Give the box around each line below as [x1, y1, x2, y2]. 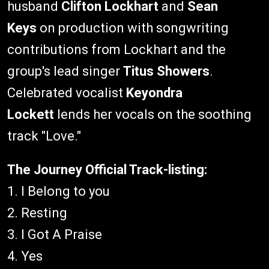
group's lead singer [7, 64, 123, 79]
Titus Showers [123, 64, 210, 79]
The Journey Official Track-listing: [7, 162, 207, 177]
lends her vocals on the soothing [54, 107, 252, 122]
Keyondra [126, 85, 183, 100]
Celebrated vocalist [7, 85, 126, 100]
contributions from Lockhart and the [7, 42, 226, 57]
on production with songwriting [37, 20, 229, 35]
